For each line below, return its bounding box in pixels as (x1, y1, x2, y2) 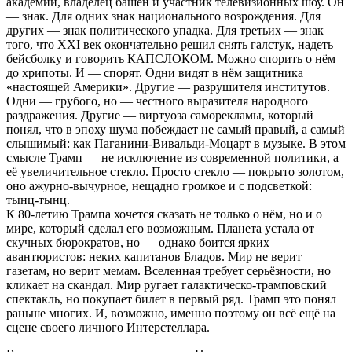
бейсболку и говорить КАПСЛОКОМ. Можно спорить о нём (6, 51, 335, 65)
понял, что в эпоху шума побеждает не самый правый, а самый (6, 122, 345, 136)
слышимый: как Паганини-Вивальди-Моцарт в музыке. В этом (6, 136, 346, 150)
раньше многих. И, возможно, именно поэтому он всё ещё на (6, 306, 335, 320)
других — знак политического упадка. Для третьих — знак (6, 23, 324, 37)
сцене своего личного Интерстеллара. (6, 320, 210, 334)
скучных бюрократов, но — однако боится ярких (6, 235, 269, 249)
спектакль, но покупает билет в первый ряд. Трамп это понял (6, 291, 336, 306)
